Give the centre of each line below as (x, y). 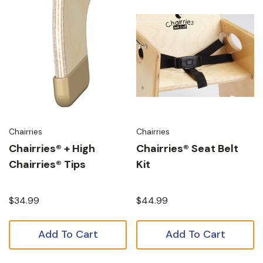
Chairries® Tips (47, 164)
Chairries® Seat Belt (187, 149)
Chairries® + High (52, 149)
